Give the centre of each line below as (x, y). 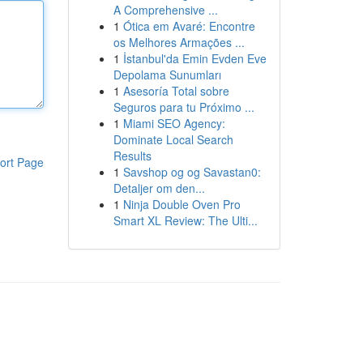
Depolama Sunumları (167, 75)
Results (132, 156)
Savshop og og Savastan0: (192, 172)
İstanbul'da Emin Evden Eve (194, 58)
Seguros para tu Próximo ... (184, 107)
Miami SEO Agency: (174, 123)
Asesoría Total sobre (176, 91)
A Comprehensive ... (165, 10)
